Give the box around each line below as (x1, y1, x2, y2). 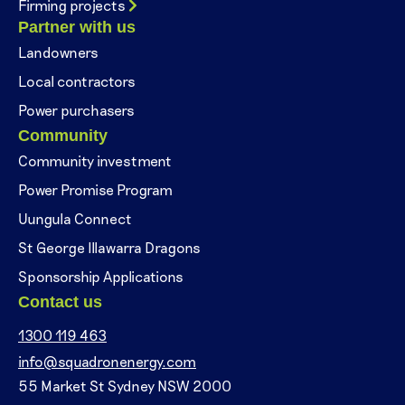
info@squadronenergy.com (18, 352, 196, 370)
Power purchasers (18, 100, 135, 118)
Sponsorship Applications (18, 267, 184, 285)
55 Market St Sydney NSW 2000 (18, 376, 231, 394)
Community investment (18, 151, 172, 169)
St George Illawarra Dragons (18, 238, 201, 256)
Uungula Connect (18, 209, 132, 227)
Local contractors (18, 71, 136, 89)
